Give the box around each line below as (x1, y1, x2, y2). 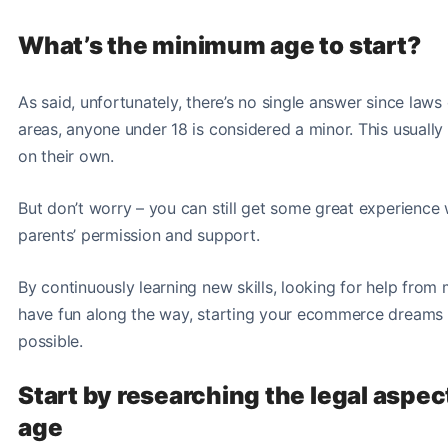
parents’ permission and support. (18, 224, 260, 245)
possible (18, 330, 80, 351)
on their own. (18, 145, 119, 166)
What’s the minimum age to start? (18, 30, 426, 60)
